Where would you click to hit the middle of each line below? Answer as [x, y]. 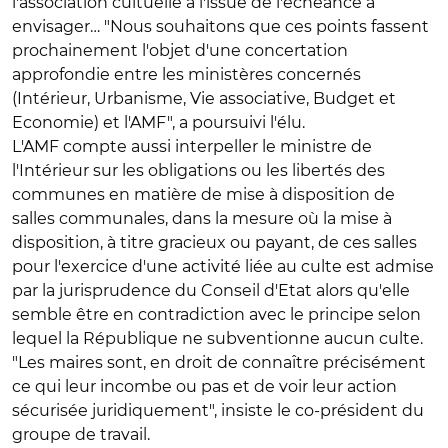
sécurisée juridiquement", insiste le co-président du [218, 410]
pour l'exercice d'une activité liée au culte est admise [223, 266]
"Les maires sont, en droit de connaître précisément [219, 362]
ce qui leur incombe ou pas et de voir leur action [204, 386]
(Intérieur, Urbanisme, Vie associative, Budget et [204, 98]
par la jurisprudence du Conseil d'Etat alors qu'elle [211, 290]
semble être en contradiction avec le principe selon [216, 314]
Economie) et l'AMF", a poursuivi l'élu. [158, 122]
